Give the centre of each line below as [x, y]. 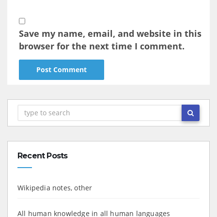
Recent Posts [43, 155]
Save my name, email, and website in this [110, 33]
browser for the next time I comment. [102, 46]
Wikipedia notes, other [55, 187]
